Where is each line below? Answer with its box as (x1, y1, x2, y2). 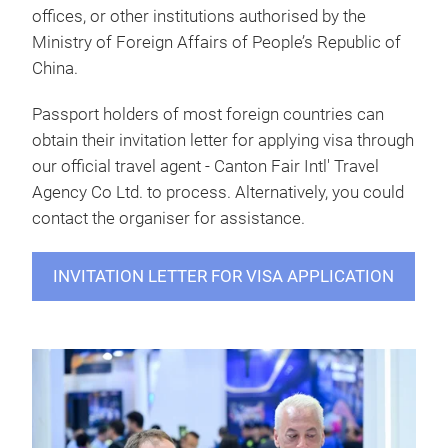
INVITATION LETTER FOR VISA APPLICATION (53, 266, 394, 286)
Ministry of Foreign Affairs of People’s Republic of (32, 32, 401, 52)
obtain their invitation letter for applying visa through (32, 130, 414, 150)
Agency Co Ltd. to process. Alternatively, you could (32, 182, 404, 202)
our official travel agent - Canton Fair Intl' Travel (32, 156, 379, 176)
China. (32, 58, 78, 78)
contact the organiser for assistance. (32, 208, 305, 228)
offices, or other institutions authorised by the (32, 6, 366, 26)
